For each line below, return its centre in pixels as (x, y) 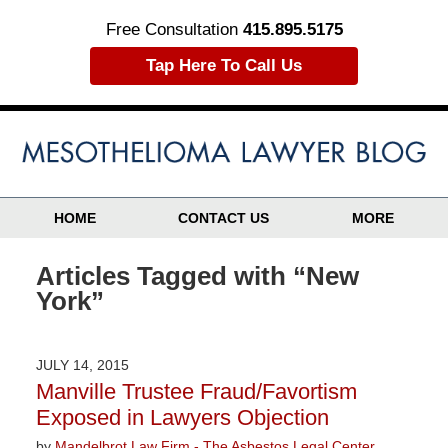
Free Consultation (174, 29)
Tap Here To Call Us (223, 65)
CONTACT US (224, 218)
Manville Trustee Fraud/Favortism (196, 391)
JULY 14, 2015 (82, 364)
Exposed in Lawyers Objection (182, 417)
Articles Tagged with (160, 276)
